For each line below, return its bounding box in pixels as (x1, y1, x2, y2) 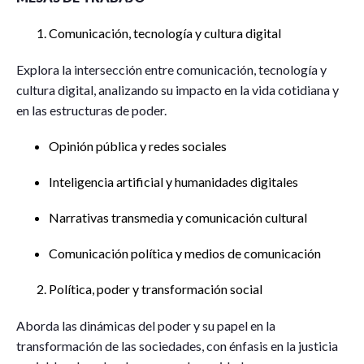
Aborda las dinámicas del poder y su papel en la (16, 318, 275, 333)
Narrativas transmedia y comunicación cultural (49, 210, 307, 225)
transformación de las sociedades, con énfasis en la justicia (16, 338, 338, 353)
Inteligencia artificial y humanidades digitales (49, 174, 298, 189)
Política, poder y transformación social (49, 281, 262, 297)
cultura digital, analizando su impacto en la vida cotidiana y (16, 82, 339, 97)
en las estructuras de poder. (16, 102, 167, 118)
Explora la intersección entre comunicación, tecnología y (16, 62, 327, 77)
